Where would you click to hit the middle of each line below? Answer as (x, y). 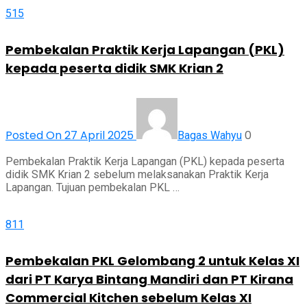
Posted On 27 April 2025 (71, 136)
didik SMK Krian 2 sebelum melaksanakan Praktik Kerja (137, 175)
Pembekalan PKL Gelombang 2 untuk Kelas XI (152, 261)
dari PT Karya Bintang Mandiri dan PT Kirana (149, 280)
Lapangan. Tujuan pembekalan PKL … (93, 188)
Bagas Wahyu (210, 136)
